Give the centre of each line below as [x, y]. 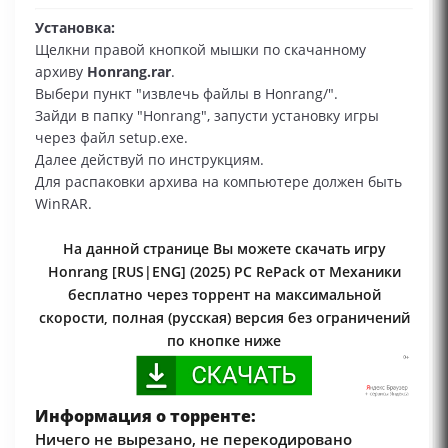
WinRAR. [63, 204]
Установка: [75, 28]
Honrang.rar [129, 72]
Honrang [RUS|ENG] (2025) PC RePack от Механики [224, 272]
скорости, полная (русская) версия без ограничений [224, 318]
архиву [61, 72]
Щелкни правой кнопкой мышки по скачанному [200, 50]
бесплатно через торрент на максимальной [224, 295]
